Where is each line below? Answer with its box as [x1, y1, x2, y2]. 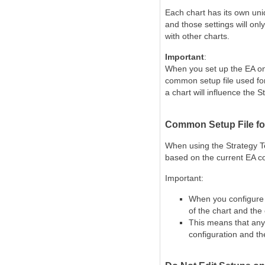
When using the [165, 141, 226, 150]
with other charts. [165, 31, 230, 41]
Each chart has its [165, 8, 234, 17]
